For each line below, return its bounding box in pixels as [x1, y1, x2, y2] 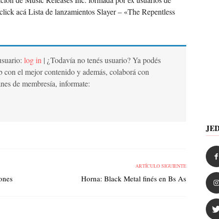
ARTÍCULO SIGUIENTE [135, 162, 186, 169]
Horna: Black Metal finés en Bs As [81, 174, 186, 183]
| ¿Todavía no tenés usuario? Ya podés [42, 55, 161, 65]
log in [24, 55, 42, 65]
